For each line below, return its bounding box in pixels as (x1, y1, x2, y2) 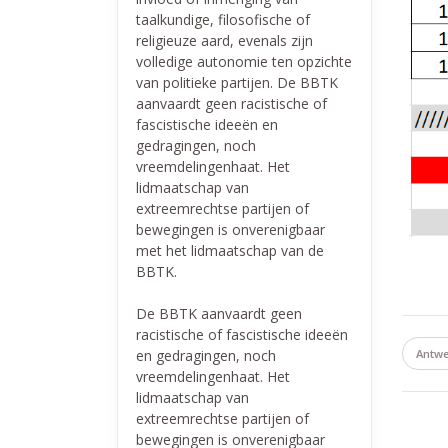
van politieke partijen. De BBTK (135, 72, 338, 92)
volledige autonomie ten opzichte (135, 51, 352, 71)
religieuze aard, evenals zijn (135, 30, 313, 50)
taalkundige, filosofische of (135, 9, 310, 29)
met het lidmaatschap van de (135, 240, 324, 260)
